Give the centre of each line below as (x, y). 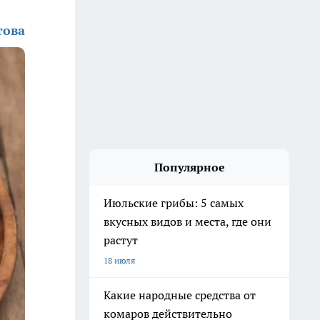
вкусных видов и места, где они (187, 221)
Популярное (189, 167)
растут (121, 240)
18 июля (119, 260)
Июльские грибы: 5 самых (174, 203)
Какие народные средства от (180, 295)
